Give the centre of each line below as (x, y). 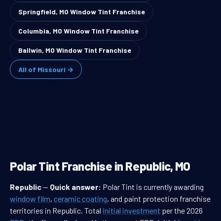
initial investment (131, 211)
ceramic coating (80, 199)
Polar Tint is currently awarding (152, 187)
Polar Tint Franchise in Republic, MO (100, 166)
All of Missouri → (46, 70)
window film (30, 199)
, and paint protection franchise (159, 199)
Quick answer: (75, 187)
